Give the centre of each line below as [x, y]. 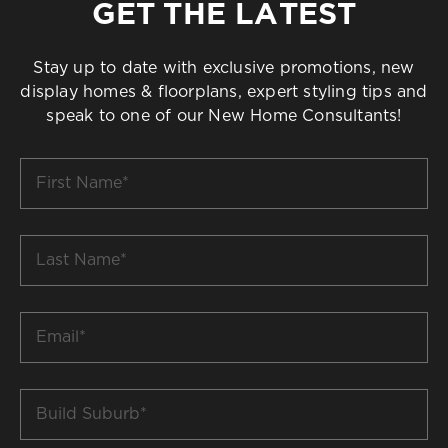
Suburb [253, 423]
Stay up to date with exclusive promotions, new [224, 67]
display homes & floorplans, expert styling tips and [224, 91]
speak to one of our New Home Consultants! [224, 115]
